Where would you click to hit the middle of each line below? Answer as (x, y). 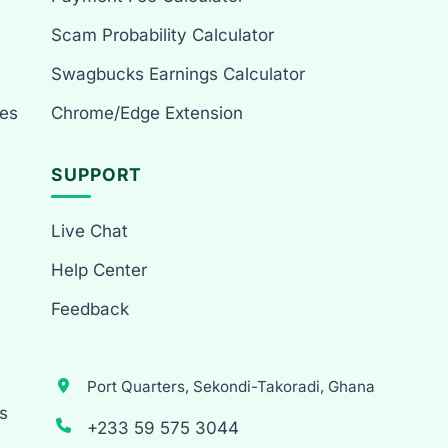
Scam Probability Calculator (163, 35)
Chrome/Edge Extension (147, 113)
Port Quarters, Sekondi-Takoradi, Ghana (231, 387)
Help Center (99, 270)
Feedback (90, 309)
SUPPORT (97, 175)
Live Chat (90, 231)
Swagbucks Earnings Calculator (178, 74)
